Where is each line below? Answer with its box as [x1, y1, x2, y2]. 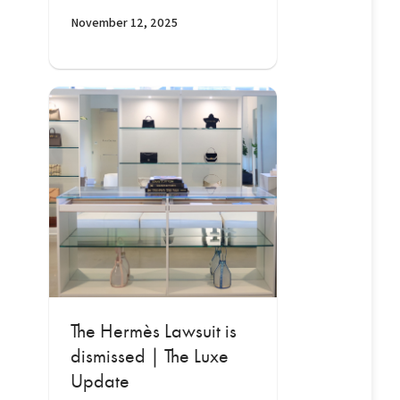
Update [70, 370, 129, 394]
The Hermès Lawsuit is [70, 320, 237, 344]
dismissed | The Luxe [70, 345, 229, 369]
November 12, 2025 [70, 14, 178, 31]
